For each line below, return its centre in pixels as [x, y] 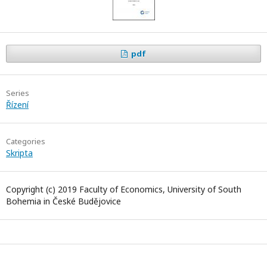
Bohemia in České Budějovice [63, 201]
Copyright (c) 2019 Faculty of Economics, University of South [124, 189]
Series [18, 93]
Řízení [17, 105]
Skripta [19, 153]
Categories [26, 141]
